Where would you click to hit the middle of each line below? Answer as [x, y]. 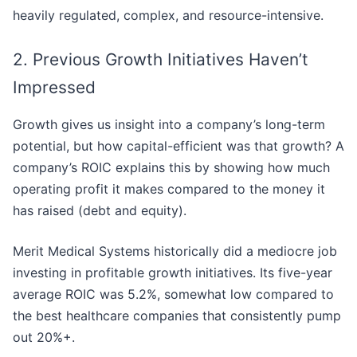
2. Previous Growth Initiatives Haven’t [161, 60]
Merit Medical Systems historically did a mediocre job [175, 251]
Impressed [54, 88]
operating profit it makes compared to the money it [169, 189]
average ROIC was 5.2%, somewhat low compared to [173, 294]
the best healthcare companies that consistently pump [177, 316]
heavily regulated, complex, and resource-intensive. [168, 16]
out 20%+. [44, 337]
